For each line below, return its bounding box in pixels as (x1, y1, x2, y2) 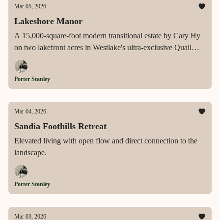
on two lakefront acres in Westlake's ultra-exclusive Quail (14, 43, 192, 52)
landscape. (14, 148, 47, 157)
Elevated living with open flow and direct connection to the (14, 137, 197, 145)
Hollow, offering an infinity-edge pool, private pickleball (14, 55, 189, 63)
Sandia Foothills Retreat (14, 121, 107, 131)
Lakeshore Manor (14, 16, 82, 26)
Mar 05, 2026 (14, 3, 46, 10)
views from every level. (14, 79, 87, 87)
